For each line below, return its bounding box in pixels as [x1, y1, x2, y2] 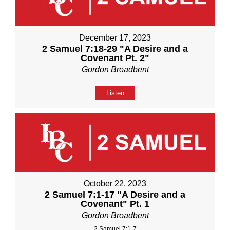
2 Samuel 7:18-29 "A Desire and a [42, 44, 188, 54]
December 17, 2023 [79, 33, 151, 43]
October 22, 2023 [84, 179, 146, 188]
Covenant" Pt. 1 [81, 199, 149, 209]
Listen [106, 89, 124, 98]
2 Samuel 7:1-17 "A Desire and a [45, 189, 185, 200]
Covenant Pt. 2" [81, 53, 149, 64]
